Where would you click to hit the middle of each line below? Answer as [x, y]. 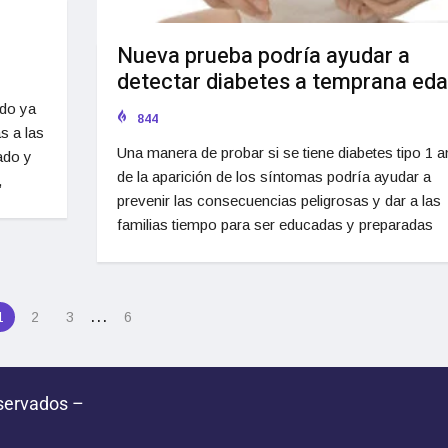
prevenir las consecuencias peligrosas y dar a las [278, 201]
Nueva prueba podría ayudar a [263, 56]
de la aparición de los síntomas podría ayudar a [273, 177]
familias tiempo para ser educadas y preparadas [274, 225]
